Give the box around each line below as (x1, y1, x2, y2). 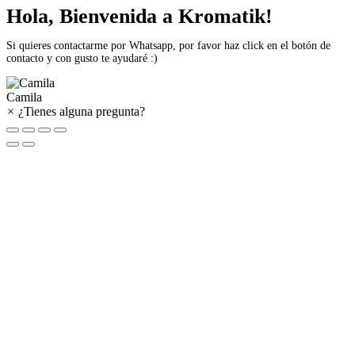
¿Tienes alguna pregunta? (18, 105, 145, 119)
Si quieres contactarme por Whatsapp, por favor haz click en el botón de (6, 40, 330, 52)
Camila (6, 90, 42, 105)
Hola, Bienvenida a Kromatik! (6, 5, 273, 29)
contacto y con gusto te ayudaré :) (6, 52, 158, 65)
